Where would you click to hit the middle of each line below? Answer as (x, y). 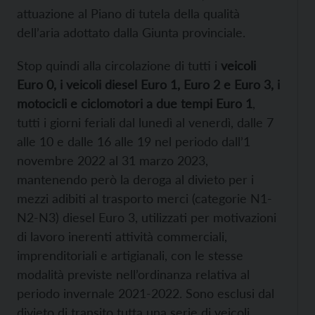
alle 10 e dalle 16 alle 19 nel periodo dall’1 (134, 142)
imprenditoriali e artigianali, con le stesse (130, 256)
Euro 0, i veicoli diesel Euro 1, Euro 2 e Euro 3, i (148, 85)
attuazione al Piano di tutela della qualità (128, 14)
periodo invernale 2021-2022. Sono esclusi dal (146, 294)
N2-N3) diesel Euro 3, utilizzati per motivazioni (147, 218)
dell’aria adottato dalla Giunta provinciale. (131, 33)
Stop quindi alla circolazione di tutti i (119, 66)
